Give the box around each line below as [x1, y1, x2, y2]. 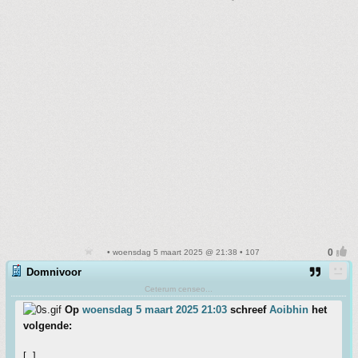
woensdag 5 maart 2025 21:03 [82, 304, 227, 316]
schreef [227, 304, 269, 316]
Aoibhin [269, 304, 308, 316]
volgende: [23, 320, 72, 332]
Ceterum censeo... [145, 284, 213, 294]
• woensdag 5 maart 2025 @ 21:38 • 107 [105, 248, 260, 257]
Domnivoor [26, 266, 82, 279]
